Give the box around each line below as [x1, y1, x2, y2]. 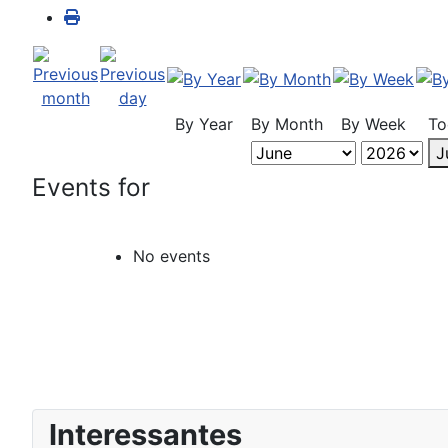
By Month [251, 114, 323, 134]
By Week [341, 114, 406, 134]
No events [133, 246, 210, 266]
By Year [175, 114, 233, 134]
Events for [32, 172, 150, 202]
